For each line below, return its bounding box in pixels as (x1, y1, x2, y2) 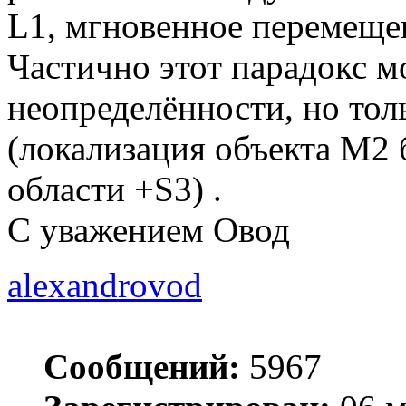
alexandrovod (7, 266, 202, 305)
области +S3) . (7, 169, 222, 209)
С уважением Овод (7, 210, 290, 250)
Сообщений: (43, 347, 240, 387)
